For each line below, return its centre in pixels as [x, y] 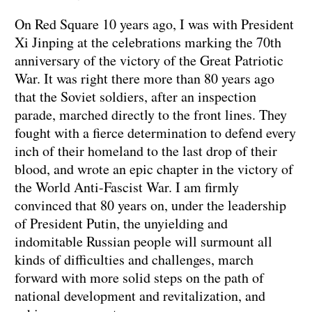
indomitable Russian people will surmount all [143, 242]
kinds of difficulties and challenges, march [134, 260]
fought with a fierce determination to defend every [155, 133]
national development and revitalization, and [140, 296]
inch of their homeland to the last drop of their [146, 151]
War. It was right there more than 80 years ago [145, 79]
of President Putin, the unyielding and [121, 224]
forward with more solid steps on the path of [139, 278]
